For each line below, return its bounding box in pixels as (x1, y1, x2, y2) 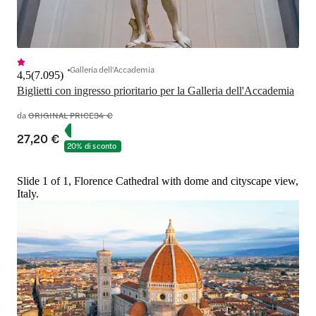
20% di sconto (67, 140, 117, 152)
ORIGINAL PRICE (28, 109, 94, 122)
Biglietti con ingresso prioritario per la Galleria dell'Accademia (17, 85, 294, 97)
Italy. (17, 188, 39, 200)
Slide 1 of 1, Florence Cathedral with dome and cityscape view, (17, 175, 298, 188)
